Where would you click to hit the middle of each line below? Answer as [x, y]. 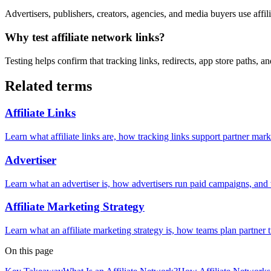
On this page [29, 250]
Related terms [48, 86]
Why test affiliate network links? [85, 37]
